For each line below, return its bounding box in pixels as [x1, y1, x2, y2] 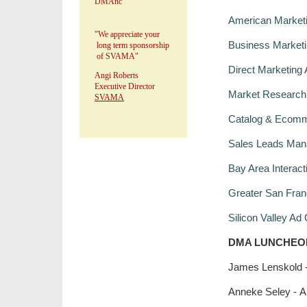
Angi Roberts [95, 71, 138, 80]
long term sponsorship [95, 40, 177, 50]
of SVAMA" [95, 51, 138, 61]
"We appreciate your [95, 29, 164, 39]
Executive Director [95, 82, 155, 91]
